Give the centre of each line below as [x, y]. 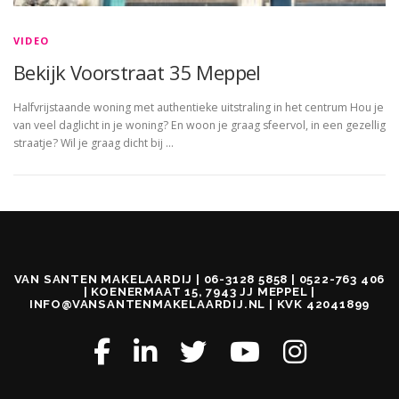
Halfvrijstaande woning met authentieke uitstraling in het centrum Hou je [199, 107]
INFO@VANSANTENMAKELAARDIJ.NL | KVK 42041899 [199, 304]
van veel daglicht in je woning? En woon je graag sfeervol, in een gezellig [199, 125]
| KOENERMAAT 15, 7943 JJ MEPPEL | [199, 291]
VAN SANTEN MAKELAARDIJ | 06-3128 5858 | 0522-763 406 [199, 279]
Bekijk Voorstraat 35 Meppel [137, 72]
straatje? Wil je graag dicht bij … [94, 142]
